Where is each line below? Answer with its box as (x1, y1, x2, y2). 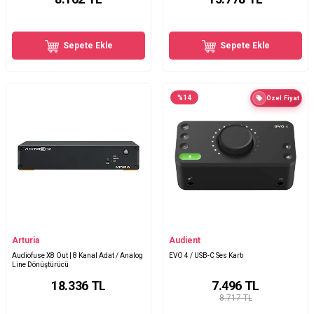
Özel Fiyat (266, 95, 299, 102)
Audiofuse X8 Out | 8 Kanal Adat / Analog (12, 252, 143, 260)
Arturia (12, 235, 39, 246)
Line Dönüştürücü (12, 261, 69, 269)
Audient (169, 235, 200, 246)
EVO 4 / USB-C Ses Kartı (169, 252, 244, 260)
